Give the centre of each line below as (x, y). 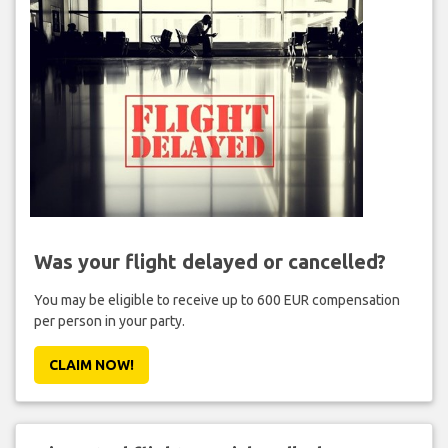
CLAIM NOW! (91, 364)
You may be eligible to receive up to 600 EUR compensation (216, 299)
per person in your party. (109, 320)
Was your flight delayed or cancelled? (209, 261)
